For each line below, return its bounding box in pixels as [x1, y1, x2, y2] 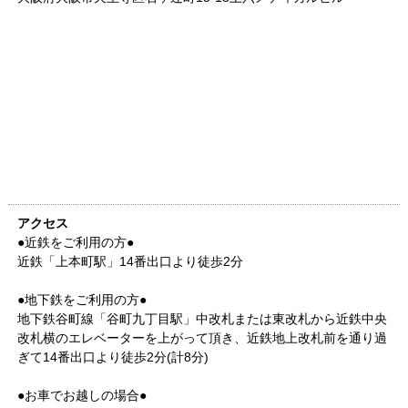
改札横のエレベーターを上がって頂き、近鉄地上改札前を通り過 [16, 331, 387, 346]
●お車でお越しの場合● [16, 388, 147, 403]
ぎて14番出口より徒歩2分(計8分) [16, 350, 209, 365]
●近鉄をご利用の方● [16, 235, 134, 250]
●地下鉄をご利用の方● [16, 292, 147, 308]
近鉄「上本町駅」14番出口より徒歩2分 [16, 254, 243, 270]
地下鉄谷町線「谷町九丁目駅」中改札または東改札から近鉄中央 [16, 311, 387, 327]
